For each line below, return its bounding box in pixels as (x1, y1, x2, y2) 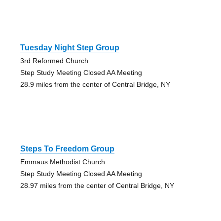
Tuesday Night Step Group (20, 43, 119, 52)
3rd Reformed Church (20, 56, 88, 65)
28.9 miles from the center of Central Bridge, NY (20, 80, 170, 88)
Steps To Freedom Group (20, 144, 114, 153)
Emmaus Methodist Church (20, 157, 105, 166)
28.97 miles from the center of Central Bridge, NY (20, 181, 174, 189)
